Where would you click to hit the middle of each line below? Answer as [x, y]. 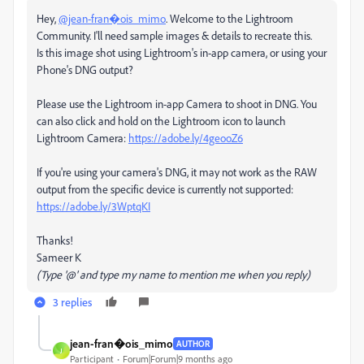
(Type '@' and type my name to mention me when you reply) [173, 275]
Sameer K [59, 258]
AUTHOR [193, 343]
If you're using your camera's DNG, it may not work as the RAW [177, 172]
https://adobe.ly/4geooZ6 [186, 138]
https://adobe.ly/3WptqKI [93, 206]
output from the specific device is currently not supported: [165, 189]
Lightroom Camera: [82, 138]
